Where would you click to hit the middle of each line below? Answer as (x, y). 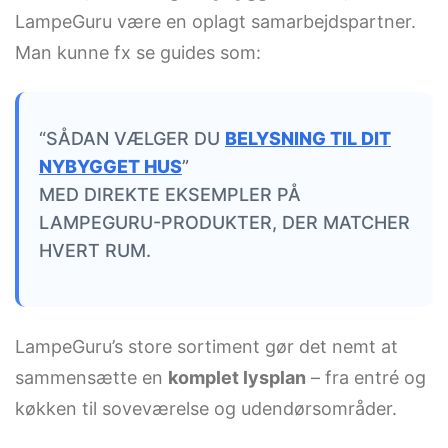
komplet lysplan (237, 378)
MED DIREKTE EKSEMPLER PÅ (170, 195)
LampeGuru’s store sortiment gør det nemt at (206, 347)
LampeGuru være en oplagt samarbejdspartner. (215, 22)
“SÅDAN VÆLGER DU (132, 139)
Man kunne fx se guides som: (138, 53)
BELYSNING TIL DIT (308, 139)
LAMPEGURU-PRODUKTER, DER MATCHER (224, 223)
